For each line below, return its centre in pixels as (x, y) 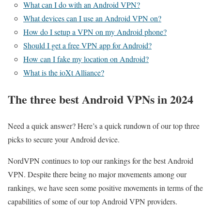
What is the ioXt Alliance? (64, 72)
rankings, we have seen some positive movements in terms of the (105, 187)
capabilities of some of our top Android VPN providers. (94, 201)
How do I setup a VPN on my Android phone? (95, 32)
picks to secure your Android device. (64, 139)
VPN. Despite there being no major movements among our (97, 174)
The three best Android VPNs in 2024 (101, 99)
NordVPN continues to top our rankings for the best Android (101, 160)
